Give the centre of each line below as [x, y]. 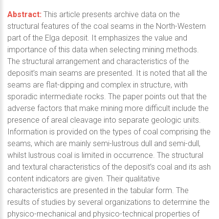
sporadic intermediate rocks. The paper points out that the [107, 96]
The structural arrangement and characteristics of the [98, 61]
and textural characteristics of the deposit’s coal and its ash [109, 167]
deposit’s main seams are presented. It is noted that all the [107, 73]
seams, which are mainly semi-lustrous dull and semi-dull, [104, 143]
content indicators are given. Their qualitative [84, 178]
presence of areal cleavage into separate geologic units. [104, 120]
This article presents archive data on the [111, 14]
